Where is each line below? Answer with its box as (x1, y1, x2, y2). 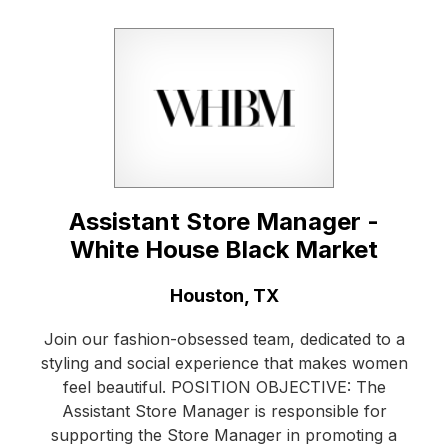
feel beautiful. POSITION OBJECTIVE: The (62, 377, 386, 398)
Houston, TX (169, 285, 279, 307)
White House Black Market (70, 235, 378, 265)
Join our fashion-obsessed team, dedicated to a (43, 329, 405, 350)
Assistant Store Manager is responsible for (61, 401, 387, 422)
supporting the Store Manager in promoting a (51, 425, 397, 446)
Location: (39, 284, 121, 306)
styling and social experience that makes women (40, 353, 408, 374)
